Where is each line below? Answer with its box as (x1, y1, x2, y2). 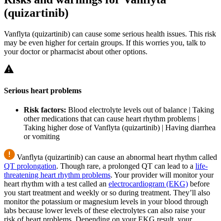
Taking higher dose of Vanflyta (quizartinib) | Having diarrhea (24, 123, 216, 132)
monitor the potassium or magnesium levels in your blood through (4, 197, 208, 206)
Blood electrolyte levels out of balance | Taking (66, 106, 214, 114)
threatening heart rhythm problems (4, 171, 110, 180)
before (188, 180, 210, 188)
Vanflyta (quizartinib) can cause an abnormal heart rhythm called (15, 153, 217, 162)
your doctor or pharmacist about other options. (4, 47, 147, 56)
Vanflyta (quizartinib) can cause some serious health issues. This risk (4, 29, 216, 38)
